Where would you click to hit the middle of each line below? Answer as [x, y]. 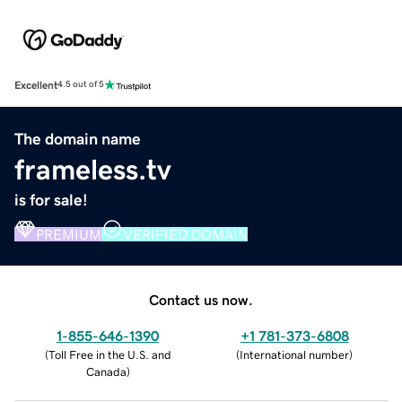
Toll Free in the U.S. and [109, 354]
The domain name [78, 139]
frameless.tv [93, 169]
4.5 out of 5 [81, 85]
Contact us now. [201, 299]
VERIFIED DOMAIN [185, 234]
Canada [106, 371]
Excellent [36, 85]
